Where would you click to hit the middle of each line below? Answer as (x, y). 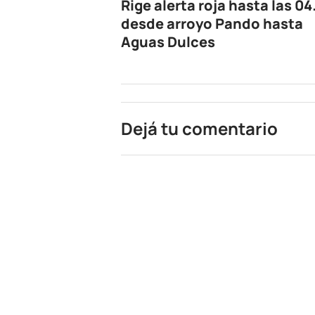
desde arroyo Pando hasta (212, 24)
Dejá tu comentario (199, 129)
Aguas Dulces (168, 42)
